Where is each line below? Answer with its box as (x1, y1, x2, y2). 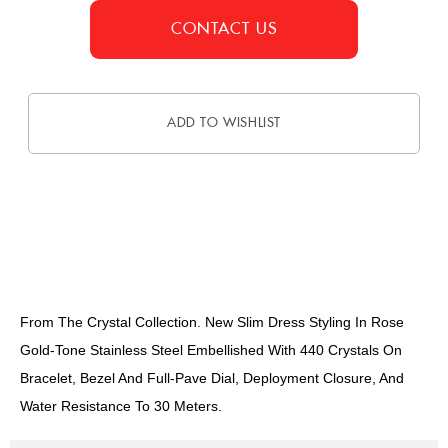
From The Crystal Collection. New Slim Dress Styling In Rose (20, 313, 404, 330)
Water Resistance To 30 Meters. (20, 397, 222, 414)
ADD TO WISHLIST (167, 115, 281, 131)
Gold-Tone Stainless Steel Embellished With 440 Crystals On (20, 341, 402, 358)
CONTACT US (171, 19, 278, 38)
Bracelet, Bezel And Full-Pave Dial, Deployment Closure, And (20, 369, 404, 386)
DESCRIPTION (163, 251, 285, 269)
